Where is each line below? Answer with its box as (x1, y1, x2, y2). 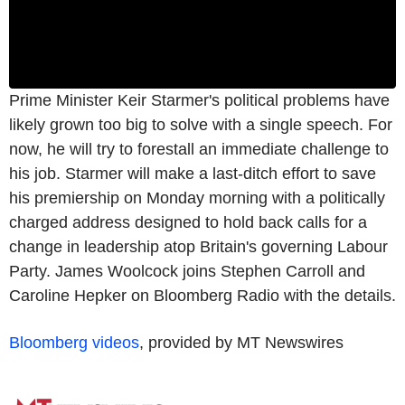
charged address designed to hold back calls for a (9, 212, 367, 231)
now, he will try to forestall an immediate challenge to (9, 139, 389, 158)
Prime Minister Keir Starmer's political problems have (9, 90, 390, 109)
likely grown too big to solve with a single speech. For (9, 115, 392, 134)
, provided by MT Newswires (139, 333, 344, 352)
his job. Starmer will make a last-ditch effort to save (9, 164, 376, 183)
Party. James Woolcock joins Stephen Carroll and (9, 261, 365, 280)
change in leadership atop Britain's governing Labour (9, 237, 388, 256)
